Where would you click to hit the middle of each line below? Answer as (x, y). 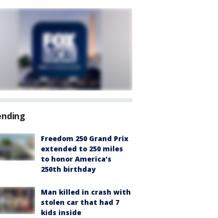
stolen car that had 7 (80, 202)
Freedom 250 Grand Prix (85, 138)
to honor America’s (76, 159)
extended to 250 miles (82, 149)
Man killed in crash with (86, 192)
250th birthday (68, 169)
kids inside (61, 212)
